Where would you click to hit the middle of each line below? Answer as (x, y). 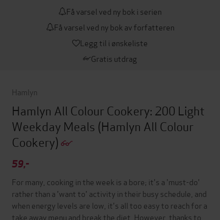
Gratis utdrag (114, 58)
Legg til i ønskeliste (114, 42)
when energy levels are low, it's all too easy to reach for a (110, 205)
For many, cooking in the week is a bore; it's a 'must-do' (106, 182)
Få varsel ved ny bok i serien (114, 11)
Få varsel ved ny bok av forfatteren (114, 27)
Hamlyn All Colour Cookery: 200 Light (108, 110)
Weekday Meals (55, 126)
